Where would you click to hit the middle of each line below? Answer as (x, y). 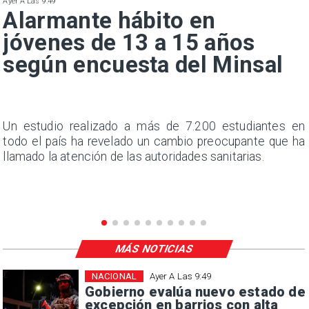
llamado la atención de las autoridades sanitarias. (133, 156)
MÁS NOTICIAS (154, 249)
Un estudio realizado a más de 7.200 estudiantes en (154, 126)
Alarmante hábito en (109, 21)
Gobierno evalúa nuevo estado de (195, 292)
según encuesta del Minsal (143, 65)
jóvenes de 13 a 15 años (129, 43)
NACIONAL (114, 276)
